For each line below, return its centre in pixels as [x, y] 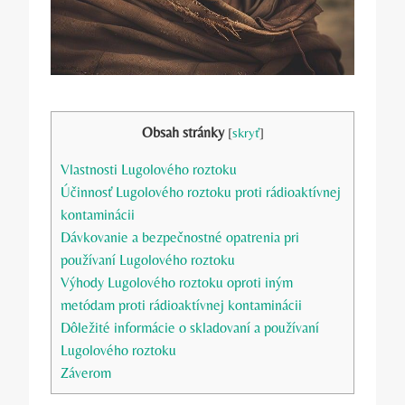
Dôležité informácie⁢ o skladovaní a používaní [190, 328]
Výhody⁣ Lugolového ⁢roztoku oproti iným [177, 283]
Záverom [86, 373]
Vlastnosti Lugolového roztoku [149, 170]
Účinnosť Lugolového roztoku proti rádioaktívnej [201, 193]
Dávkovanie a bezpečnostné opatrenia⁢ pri [180, 238]
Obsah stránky [183, 132]
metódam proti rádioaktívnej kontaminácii [181, 306]
